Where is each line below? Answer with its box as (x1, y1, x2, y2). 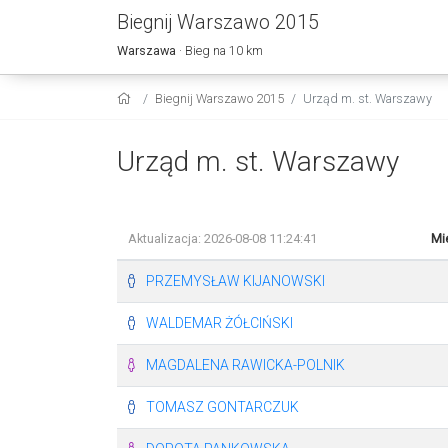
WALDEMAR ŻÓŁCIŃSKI (145, 314, 293, 331)
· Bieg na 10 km (176, 43, 263, 58)
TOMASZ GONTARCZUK (145, 398, 299, 415)
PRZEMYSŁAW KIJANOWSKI (145, 272, 325, 289)
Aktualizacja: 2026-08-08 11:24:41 (127, 230, 317, 246)
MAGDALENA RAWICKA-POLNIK (145, 356, 345, 373)
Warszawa (117, 43, 176, 58)
